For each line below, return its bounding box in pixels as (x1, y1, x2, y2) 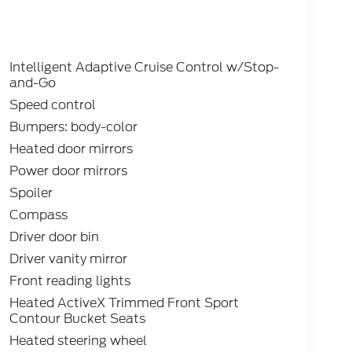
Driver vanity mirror (9, 250, 127, 269)
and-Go (9, 74, 56, 93)
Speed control (9, 96, 96, 115)
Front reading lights (9, 272, 130, 291)
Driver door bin (9, 228, 99, 247)
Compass (9, 206, 68, 225)
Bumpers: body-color (9, 118, 137, 137)
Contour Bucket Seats (9, 310, 145, 328)
